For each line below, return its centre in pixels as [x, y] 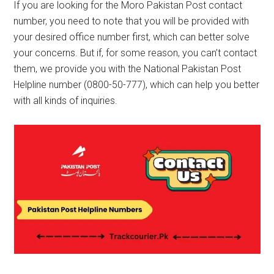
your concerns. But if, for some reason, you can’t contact [135, 53]
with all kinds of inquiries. [66, 101]
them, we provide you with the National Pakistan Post [128, 69]
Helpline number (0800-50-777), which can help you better [137, 85]
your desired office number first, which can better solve [132, 37]
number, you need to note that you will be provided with [131, 21]
